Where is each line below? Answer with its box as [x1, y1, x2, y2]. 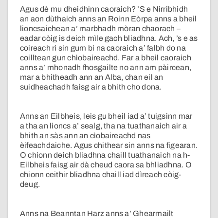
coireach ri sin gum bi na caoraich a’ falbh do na [20, 44, 186, 53]
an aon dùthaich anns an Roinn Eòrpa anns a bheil [20, 15, 197, 23]
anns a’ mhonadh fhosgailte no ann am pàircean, [20, 63, 192, 72]
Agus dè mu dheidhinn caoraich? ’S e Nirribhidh [20, 5, 188, 14]
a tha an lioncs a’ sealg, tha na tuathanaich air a [20, 122, 187, 130]
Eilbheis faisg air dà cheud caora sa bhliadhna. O [20, 161, 192, 169]
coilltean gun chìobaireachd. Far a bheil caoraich [20, 54, 191, 62]
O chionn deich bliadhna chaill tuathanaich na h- [20, 151, 190, 160]
